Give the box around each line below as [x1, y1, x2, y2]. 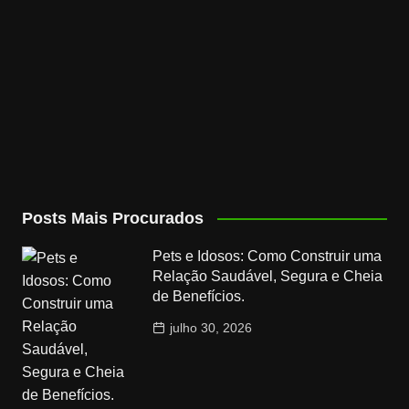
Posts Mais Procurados [21, 208, 204, 227]
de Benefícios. [152, 288, 246, 304]
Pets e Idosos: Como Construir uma [152, 247, 383, 264]
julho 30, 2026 [170, 320, 253, 335]
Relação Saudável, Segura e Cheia [152, 267, 383, 284]
